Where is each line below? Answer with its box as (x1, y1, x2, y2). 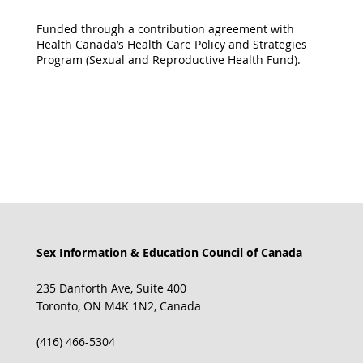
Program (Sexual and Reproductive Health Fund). (36, 52, 301, 67)
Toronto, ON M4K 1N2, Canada (36, 298, 201, 314)
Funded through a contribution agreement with (36, 21, 294, 36)
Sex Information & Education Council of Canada (36, 245, 302, 260)
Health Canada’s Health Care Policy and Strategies (36, 36, 307, 52)
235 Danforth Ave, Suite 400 (36, 280, 186, 296)
